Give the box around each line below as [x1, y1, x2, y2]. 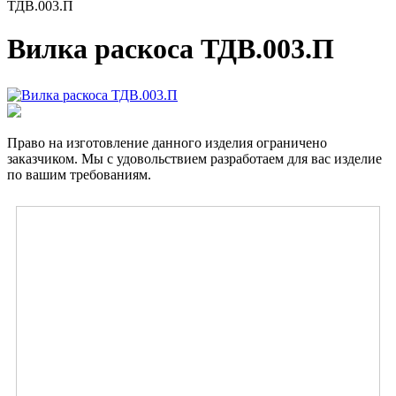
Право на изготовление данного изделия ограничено [7, 135, 327, 151]
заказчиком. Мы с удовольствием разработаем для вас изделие [7, 151, 382, 167]
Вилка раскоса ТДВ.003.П [7, 33, 334, 65]
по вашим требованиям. [7, 167, 151, 183]
